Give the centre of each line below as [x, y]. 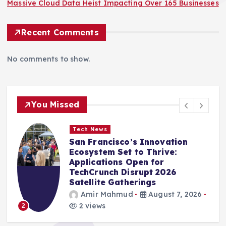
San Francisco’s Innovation [128, 142]
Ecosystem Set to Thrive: [123, 152]
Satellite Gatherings [112, 182]
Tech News [90, 129]
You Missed [55, 105]
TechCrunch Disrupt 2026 [123, 172]
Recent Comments [60, 32]
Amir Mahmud [107, 194]
